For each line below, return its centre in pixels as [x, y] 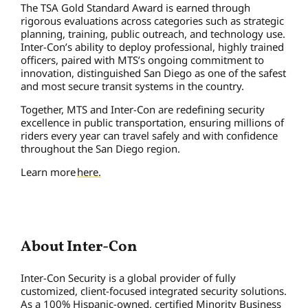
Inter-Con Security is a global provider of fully [128, 277]
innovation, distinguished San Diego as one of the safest [153, 73]
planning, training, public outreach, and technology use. [153, 33]
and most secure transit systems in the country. [134, 86]
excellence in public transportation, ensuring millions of [152, 122]
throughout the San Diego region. [102, 148]
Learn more [49, 172]
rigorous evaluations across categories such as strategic [152, 20]
